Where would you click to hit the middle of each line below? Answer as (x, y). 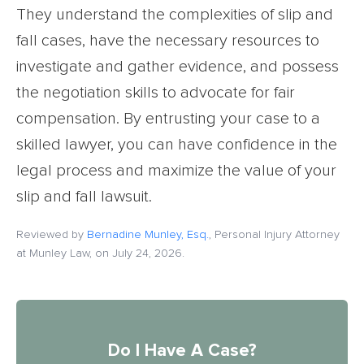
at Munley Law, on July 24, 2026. (100, 253)
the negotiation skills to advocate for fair (156, 92)
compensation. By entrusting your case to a (168, 118)
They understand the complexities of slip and (175, 14)
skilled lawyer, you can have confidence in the (177, 144)
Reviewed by (52, 234)
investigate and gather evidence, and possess (178, 66)
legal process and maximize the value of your (176, 170)
